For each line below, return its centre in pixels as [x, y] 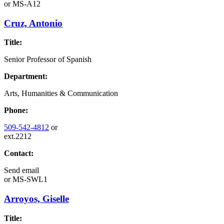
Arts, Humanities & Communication [61, 93]
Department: [26, 76]
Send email [21, 170]
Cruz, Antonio [33, 23]
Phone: [16, 110]
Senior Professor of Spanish [48, 59]
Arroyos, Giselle [36, 199]
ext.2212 [18, 136]
